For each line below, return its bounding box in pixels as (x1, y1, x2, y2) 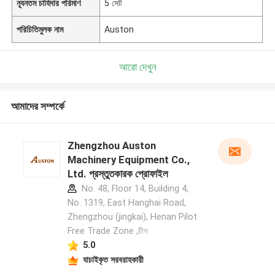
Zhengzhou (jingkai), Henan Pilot (67, 212, 197, 222)
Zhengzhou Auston (67, 139, 156, 152)
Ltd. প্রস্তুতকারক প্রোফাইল (67, 168, 168, 180)
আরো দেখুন (118, 60, 157, 73)
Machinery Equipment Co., (67, 153, 190, 166)
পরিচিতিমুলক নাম (17, 24, 64, 34)
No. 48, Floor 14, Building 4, (79, 184, 188, 194)
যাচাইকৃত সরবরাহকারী (82, 254, 144, 265)
